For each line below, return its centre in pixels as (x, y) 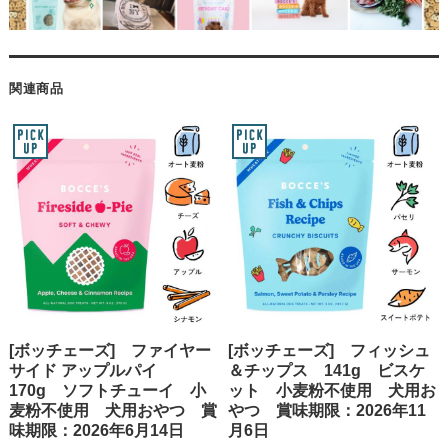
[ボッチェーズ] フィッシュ (329, 350)
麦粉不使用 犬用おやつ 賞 (112, 410)
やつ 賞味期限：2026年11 (327, 410)
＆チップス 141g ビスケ (327, 370)
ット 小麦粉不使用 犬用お (332, 390)
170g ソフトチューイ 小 (107, 390)
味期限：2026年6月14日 (96, 430)
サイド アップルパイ (90, 370)
